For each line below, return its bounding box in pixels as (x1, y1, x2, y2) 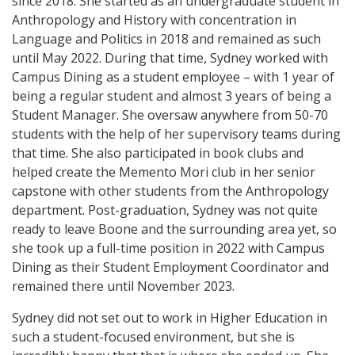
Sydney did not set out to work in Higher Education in (12, 308, 327, 326)
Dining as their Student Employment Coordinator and (12, 258, 329, 276)
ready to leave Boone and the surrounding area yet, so (12, 219, 337, 238)
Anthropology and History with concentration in (12, 10, 296, 29)
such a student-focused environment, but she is (12, 327, 295, 345)
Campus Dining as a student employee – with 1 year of (12, 67, 334, 86)
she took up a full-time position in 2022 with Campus (12, 239, 325, 257)
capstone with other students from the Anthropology (12, 181, 329, 200)
